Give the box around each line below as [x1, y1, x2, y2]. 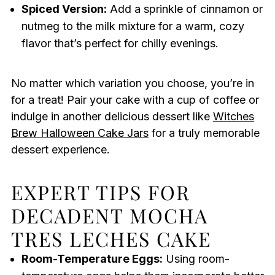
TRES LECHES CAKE [10, 225, 211, 252]
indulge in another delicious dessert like [10, 110, 213, 123]
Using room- [162, 252, 230, 266]
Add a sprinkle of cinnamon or [106, 2, 263, 16]
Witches [212, 110, 254, 123]
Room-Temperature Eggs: [21, 252, 163, 266]
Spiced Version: [21, 2, 107, 16]
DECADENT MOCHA [10, 202, 208, 229]
